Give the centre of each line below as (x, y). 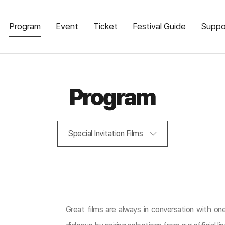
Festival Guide (159, 26)
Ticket (105, 26)
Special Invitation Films (105, 133)
